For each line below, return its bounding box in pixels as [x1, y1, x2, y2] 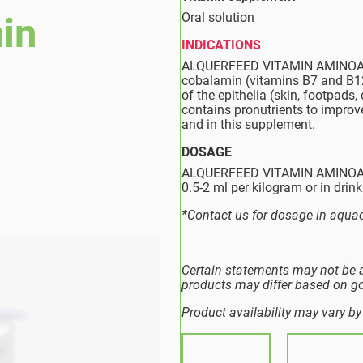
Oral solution [181, 10, 254, 25]
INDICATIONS [181, 37, 261, 53]
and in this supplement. [181, 117, 315, 132]
